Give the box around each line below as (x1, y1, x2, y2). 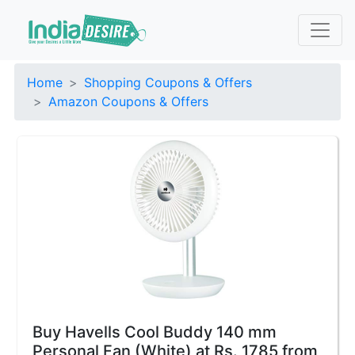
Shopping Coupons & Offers (84, 74, 252, 90)
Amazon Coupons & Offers (48, 94, 208, 109)
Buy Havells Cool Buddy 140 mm (32, 323, 277, 342)
